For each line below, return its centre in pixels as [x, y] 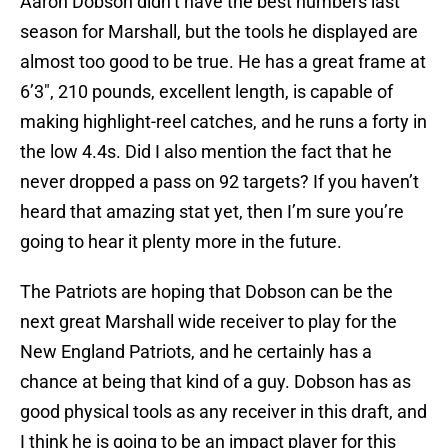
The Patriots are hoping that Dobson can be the [206, 292]
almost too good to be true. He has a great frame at [223, 62]
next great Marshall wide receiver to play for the [208, 322]
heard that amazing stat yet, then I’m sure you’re [212, 212]
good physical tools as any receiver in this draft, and [223, 412]
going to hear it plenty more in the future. [181, 242]
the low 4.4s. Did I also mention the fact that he [206, 152]
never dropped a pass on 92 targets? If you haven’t [219, 182]
